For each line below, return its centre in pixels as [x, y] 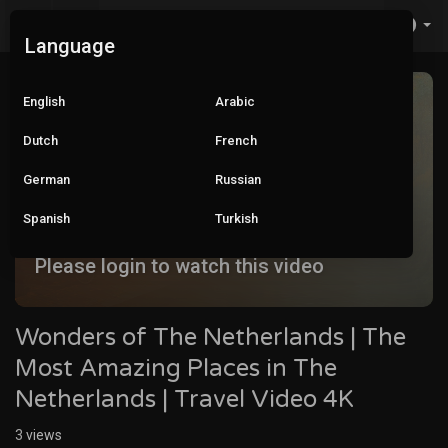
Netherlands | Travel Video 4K [184, 400]
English [44, 101]
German [46, 179]
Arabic [234, 101]
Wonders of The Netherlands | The [210, 338]
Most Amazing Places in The [176, 369]
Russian [237, 179]
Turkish [236, 218]
